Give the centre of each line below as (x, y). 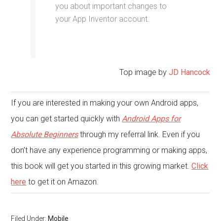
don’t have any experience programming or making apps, (109, 150)
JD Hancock (189, 72)
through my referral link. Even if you (139, 134)
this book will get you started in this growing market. (101, 166)
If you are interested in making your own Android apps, (105, 103)
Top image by (144, 72)
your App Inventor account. (103, 19)
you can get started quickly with (67, 119)
